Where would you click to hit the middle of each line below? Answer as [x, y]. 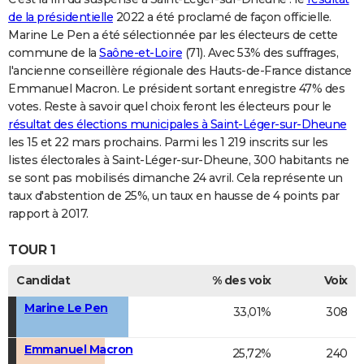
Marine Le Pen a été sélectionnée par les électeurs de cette [173, 35]
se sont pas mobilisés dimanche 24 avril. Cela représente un [175, 178]
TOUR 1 [32, 249]
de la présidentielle [61, 17]
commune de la [54, 53]
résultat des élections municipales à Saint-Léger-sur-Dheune [178, 125]
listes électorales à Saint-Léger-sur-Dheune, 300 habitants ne [179, 160]
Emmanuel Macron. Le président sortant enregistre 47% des [176, 89]
